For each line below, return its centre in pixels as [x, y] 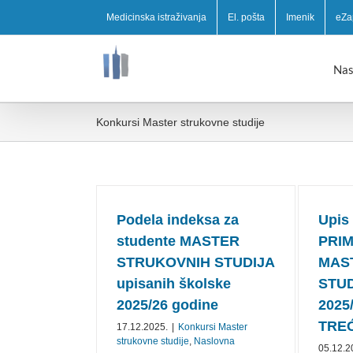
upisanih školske [174, 284]
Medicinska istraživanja [156, 17]
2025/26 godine [167, 305]
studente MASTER [178, 241]
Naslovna [214, 341]
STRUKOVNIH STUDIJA [195, 262]
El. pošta [246, 17]
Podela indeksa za [178, 220]
